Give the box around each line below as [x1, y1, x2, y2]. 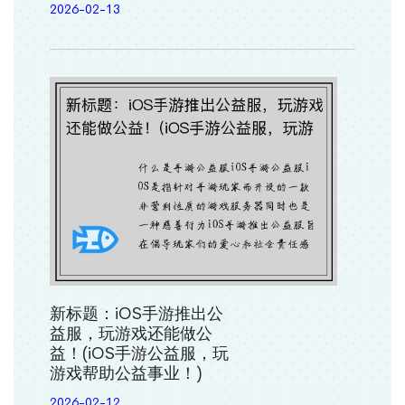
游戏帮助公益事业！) [50, 363, 202, 383]
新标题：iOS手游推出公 [50, 303, 223, 324]
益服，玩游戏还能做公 [50, 323, 212, 344]
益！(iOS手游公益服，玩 [50, 343, 229, 363]
